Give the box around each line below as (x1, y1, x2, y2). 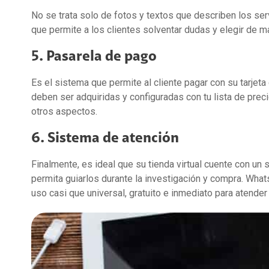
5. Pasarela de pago (31, 49, 157, 64)
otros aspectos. (31, 105, 97, 117)
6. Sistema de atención (31, 130, 179, 145)
